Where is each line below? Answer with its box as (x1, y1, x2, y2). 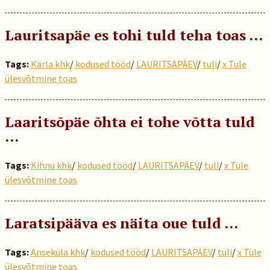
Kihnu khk (30, 159, 72, 171)
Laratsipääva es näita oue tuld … (4, 213, 238, 233)
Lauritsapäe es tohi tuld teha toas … (4, 25, 263, 45)
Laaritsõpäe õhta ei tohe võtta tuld (4, 112, 255, 131)
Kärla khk (30, 58, 70, 70)
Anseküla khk (30, 246, 85, 258)
